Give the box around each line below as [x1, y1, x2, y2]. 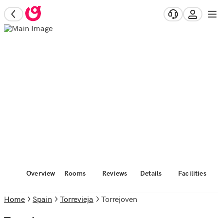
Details [140, 169, 162, 178]
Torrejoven [105, 194, 137, 204]
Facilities [178, 169, 206, 178]
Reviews [102, 169, 127, 178]
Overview [26, 169, 55, 178]
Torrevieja [60, 194, 93, 204]
